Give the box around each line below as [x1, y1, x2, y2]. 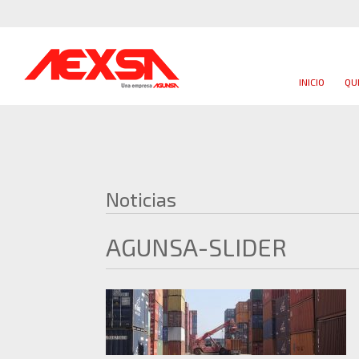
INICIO [299, 76, 325, 87]
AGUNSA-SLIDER [106, 232, 287, 261]
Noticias [106, 188, 176, 211]
